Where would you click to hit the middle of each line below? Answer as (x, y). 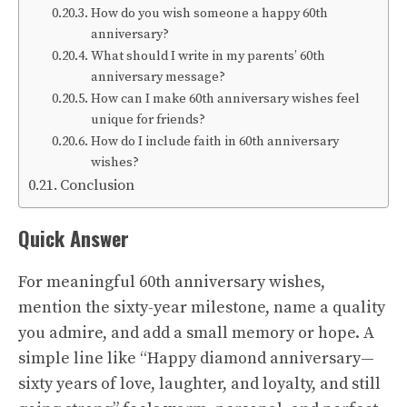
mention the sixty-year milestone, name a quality (202, 308)
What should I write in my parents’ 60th (208, 56)
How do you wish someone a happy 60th (209, 14)
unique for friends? (148, 120)
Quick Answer (74, 238)
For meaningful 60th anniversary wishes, (172, 282)
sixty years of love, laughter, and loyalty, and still (199, 384)
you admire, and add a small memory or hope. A (196, 333)
